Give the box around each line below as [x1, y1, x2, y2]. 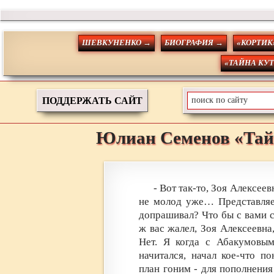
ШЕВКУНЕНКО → [82, 39, 152, 48]
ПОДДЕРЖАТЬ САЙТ [42, 95, 143, 106]
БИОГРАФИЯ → [165, 39, 224, 48]
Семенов [160, 128, 230, 148]
